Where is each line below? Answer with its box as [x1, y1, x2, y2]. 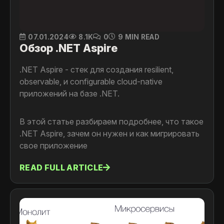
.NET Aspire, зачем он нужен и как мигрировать [19, 128, 199, 138]
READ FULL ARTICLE [19, 162, 103, 173]
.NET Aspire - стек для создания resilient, [19, 64, 173, 74]
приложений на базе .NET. [19, 88, 119, 98]
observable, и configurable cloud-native [19, 76, 162, 86]
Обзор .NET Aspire [19, 41, 117, 54]
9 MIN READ [118, 32, 159, 41]
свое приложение [19, 140, 87, 150]
